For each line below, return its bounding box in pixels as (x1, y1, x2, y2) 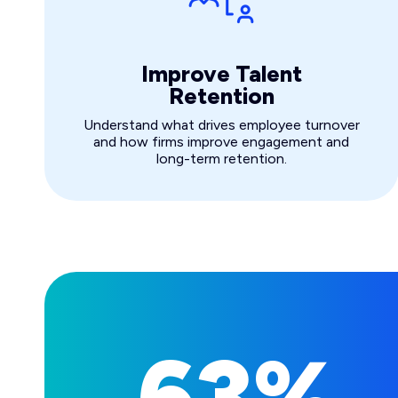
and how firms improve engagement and (93, 133, 350, 151)
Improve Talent (140, 60, 302, 88)
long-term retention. (155, 150, 287, 168)
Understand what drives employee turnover (83, 116, 360, 134)
